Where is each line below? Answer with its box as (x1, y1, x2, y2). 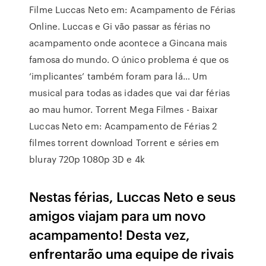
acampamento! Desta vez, (29, 225, 191, 243)
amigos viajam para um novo (29, 206, 207, 224)
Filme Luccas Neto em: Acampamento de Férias (29, 3, 236, 16)
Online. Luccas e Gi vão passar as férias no (29, 20, 211, 33)
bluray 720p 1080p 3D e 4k (29, 153, 145, 166)
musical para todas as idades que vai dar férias (29, 86, 230, 99)
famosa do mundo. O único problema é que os (29, 53, 229, 66)
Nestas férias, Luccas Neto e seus (29, 187, 236, 205)
